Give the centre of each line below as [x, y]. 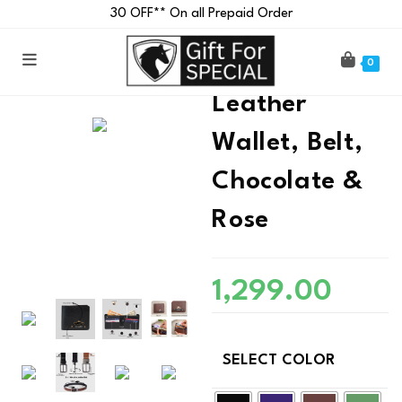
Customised [283, 66]
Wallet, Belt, [288, 143]
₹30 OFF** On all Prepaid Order [201, 14]
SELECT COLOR [279, 360]
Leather [259, 105]
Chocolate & [288, 182]
